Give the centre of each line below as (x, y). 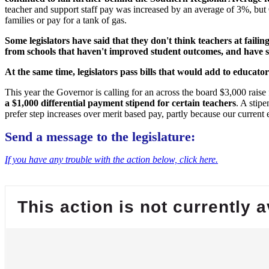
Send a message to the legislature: (100, 136)
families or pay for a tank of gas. (66, 20)
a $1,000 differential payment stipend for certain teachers (120, 103)
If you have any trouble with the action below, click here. (111, 159)
